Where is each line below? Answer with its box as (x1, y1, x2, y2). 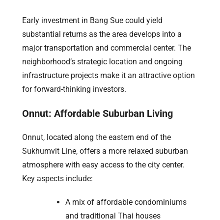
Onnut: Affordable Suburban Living (22, 107, 173, 119)
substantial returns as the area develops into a (22, 29, 182, 39)
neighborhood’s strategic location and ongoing (22, 56, 183, 66)
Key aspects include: (22, 173, 93, 183)
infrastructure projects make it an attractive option (22, 70, 195, 80)
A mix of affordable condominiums (65, 197, 187, 207)
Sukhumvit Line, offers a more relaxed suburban (22, 146, 188, 156)
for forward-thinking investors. (22, 84, 126, 94)
